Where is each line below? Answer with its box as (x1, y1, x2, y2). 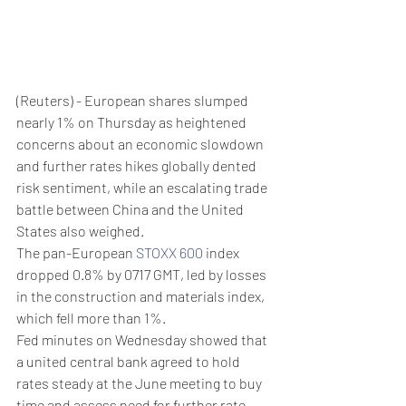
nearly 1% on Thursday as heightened (16, 112, 249, 130)
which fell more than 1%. (16, 308, 166, 326)
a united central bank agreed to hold (16, 352, 243, 370)
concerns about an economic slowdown (16, 134, 266, 152)
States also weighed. (16, 221, 144, 239)
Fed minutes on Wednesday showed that (16, 330, 270, 348)
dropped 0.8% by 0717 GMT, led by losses (16, 265, 269, 283)
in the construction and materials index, (16, 286, 267, 304)
